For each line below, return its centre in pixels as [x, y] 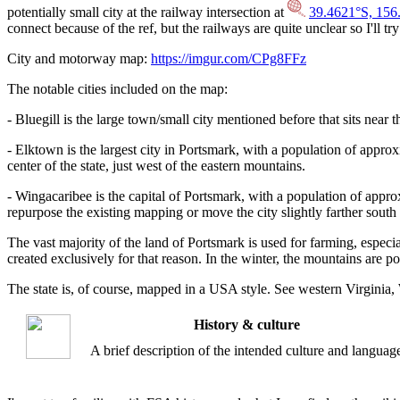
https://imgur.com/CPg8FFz [229, 59]
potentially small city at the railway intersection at [147, 12]
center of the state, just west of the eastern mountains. [156, 166]
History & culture [246, 325]
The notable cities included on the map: [117, 89]
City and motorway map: [79, 59]
